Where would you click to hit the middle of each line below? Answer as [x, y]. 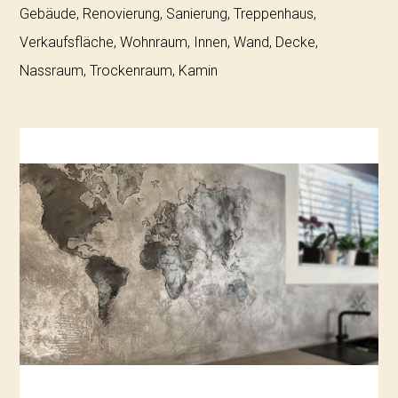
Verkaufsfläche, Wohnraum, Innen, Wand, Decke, [169, 43]
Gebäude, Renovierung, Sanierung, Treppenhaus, [168, 14]
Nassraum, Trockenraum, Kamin [119, 71]
